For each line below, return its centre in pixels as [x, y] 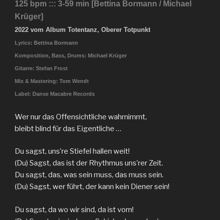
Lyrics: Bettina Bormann [46, 43]
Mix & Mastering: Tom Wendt [52, 81]
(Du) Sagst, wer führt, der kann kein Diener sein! [92, 187]
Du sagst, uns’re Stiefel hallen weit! [72, 151]
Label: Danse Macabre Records [55, 94]
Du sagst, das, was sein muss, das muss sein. [89, 175]
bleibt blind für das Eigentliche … [68, 128]
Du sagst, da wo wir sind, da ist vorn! [74, 209]
